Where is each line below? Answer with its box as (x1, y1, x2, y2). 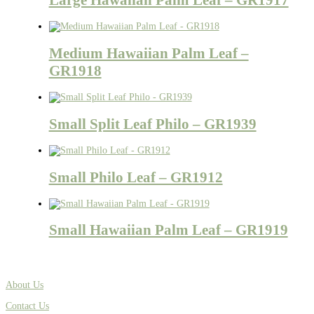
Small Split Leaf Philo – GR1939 (48, 115, 257, 132)
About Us (6, 279, 43, 290)
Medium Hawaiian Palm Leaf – (48, 44, 249, 62)
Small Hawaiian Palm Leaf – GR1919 (48, 221, 288, 239)
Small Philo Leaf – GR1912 (48, 168, 223, 186)
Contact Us (6, 300, 49, 311)
